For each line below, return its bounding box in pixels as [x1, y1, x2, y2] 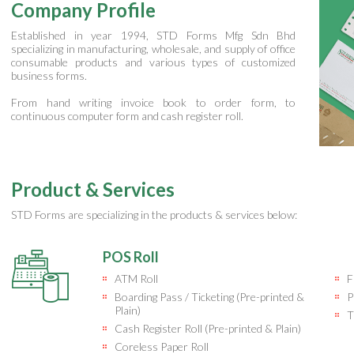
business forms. [11, 69, 87, 82]
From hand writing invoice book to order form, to [11, 96, 296, 109]
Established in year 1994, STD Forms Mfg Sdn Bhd [11, 28, 296, 42]
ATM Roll [115, 272, 158, 285]
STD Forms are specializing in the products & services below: [11, 208, 297, 221]
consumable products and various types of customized [11, 55, 296, 69]
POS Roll [103, 248, 159, 265]
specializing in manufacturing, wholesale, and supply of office [11, 42, 296, 55]
